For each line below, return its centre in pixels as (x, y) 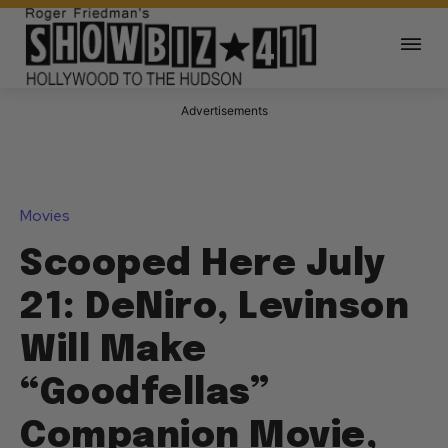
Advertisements (224, 111)
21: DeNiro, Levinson (214, 308)
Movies (45, 216)
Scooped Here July (203, 265)
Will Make (113, 351)
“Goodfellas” (144, 394)
